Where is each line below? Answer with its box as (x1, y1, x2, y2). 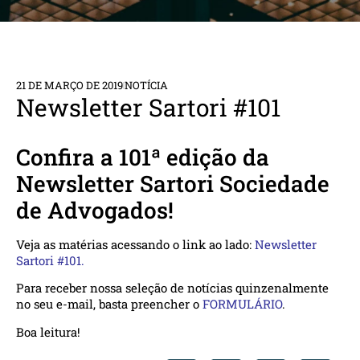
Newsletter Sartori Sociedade (16, 169, 329, 199)
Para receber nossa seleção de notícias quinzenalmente (16, 280, 329, 297)
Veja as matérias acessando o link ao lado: (16, 236, 255, 253)
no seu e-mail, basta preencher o (16, 296, 202, 313)
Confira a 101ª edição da (16, 142, 269, 173)
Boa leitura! (16, 323, 80, 340)
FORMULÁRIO (202, 296, 282, 313)
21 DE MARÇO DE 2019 (16, 78, 123, 93)
